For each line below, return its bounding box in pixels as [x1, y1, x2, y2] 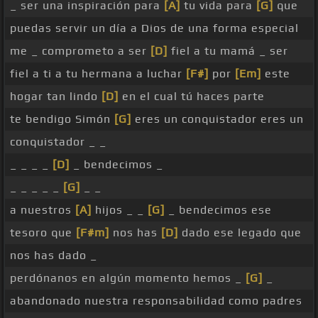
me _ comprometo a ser [10, 44, 150, 58]
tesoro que [10, 226, 76, 240]
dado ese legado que [178, 226, 302, 240]
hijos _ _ [92, 203, 148, 217]
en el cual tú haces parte [119, 89, 265, 104]
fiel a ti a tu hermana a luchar [10, 67, 186, 81]
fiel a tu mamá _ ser [168, 44, 288, 58]
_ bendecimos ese [165, 203, 272, 217]
